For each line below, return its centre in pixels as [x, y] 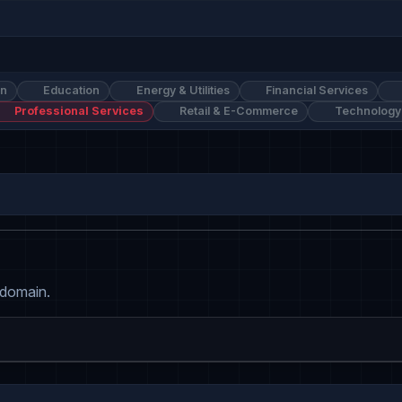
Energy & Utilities [181, 91]
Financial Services [316, 91]
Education [70, 91]
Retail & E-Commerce [238, 111]
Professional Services [77, 111]
